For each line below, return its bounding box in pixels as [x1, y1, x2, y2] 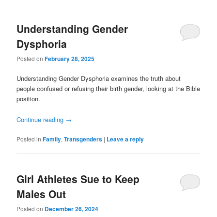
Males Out [16, 186, 66, 201]
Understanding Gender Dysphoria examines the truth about [16, 74, 181, 83]
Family [43, 134, 62, 143]
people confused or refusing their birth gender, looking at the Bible [16, 84, 201, 93]
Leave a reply [107, 134, 144, 143]
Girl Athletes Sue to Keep [16, 171, 140, 186]
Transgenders [64, 134, 103, 143]
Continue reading [16, 114, 66, 124]
